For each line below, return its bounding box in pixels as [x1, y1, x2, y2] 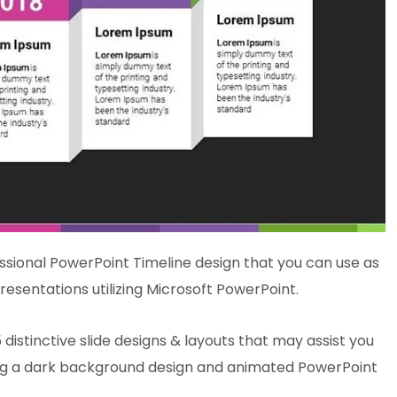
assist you [307, 330, 374, 351]
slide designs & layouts [76, 330, 238, 351]
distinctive [5, 330, 76, 351]
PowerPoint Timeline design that [46, 252, 277, 273]
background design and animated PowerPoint [56, 356, 378, 378]
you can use [277, 252, 360, 273]
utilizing [92, 278, 143, 300]
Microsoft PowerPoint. [143, 278, 299, 300]
